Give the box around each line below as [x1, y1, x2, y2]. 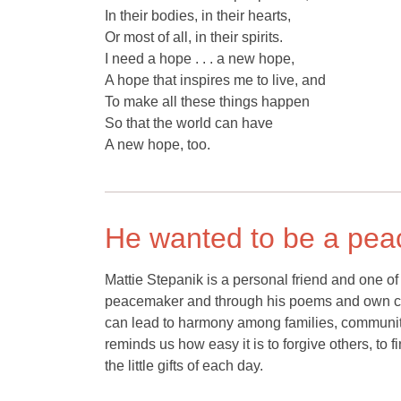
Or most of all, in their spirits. [105, 30, 283, 45]
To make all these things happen [105, 94, 310, 109]
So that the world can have [105, 115, 273, 131]
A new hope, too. [105, 137, 210, 152]
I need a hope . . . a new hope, [105, 51, 294, 66]
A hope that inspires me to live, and [105, 73, 326, 88]
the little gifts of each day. [105, 358, 263, 373]
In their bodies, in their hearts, [105, 8, 291, 23]
